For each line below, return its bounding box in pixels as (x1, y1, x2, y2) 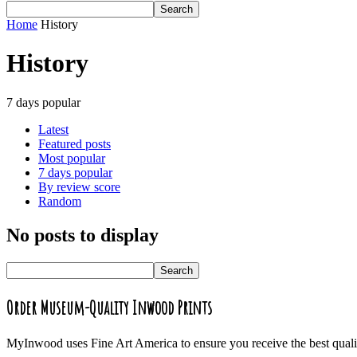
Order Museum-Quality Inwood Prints (6, 295, 212, 320)
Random (38, 194, 81, 208)
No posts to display (6, 224, 159, 245)
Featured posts (38, 136, 111, 151)
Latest (38, 122, 69, 136)
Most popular (38, 151, 105, 165)
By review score (38, 179, 120, 194)
